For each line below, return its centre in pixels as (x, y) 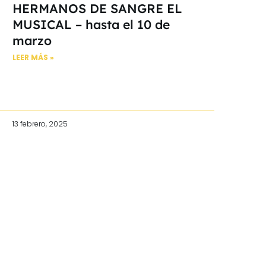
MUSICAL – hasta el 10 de (91, 24)
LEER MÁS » (33, 57)
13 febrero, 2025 (40, 123)
